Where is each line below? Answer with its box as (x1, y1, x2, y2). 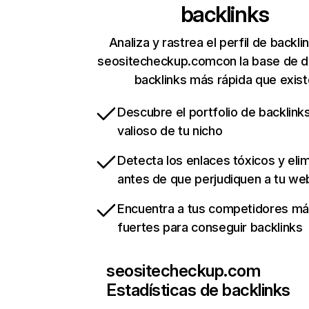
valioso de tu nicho (117, 123, 223, 139)
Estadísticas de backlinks (106, 280, 290, 301)
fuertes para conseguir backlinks (117, 220, 303, 235)
